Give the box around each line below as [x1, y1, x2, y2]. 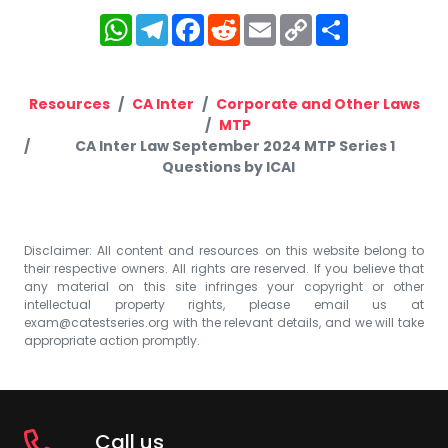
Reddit [240, 7, 308, 36]
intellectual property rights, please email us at [24, 295, 424, 313]
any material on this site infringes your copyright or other [24, 277, 424, 295]
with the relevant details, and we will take [169, 313, 424, 331]
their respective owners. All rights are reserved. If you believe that [24, 259, 424, 277]
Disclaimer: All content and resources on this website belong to [24, 241, 424, 259]
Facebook [204, 7, 306, 36]
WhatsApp [132, 7, 243, 36]
